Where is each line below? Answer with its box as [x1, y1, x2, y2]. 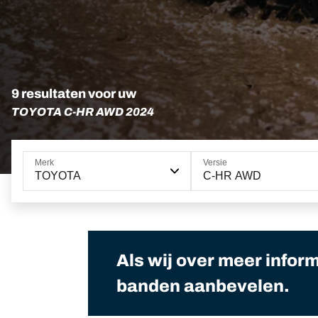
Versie [202, 158, 227, 168]
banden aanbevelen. [116, 277, 290, 296]
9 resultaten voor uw [11, 87, 136, 102]
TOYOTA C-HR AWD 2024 [11, 106, 154, 119]
